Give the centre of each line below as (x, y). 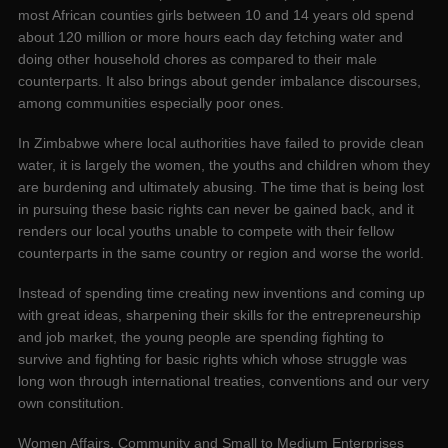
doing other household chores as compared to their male (197, 59)
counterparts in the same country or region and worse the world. (221, 253)
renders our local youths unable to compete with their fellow (206, 231)
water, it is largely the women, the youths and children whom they (224, 165)
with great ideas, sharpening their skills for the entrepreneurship (219, 315)
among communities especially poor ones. (151, 103)
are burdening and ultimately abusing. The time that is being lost (221, 187)
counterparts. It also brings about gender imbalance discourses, (219, 81)
